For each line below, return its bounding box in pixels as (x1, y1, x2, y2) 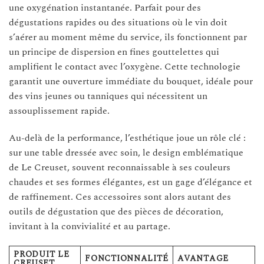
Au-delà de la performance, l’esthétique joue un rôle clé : (9, 130, 246, 145)
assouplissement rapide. (9, 103, 110, 118)
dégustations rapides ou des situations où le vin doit (9, 15, 227, 29)
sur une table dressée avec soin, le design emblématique (9, 145, 243, 160)
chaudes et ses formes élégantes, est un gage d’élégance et (9, 174, 252, 189)
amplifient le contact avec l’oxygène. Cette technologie (9, 59, 240, 74)
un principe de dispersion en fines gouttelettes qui (9, 44, 219, 59)
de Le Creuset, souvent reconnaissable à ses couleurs (9, 160, 230, 174)
